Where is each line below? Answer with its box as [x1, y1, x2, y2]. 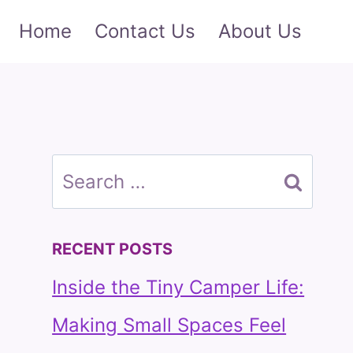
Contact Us [94, 20, 195, 43]
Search [51, 161, 114, 184]
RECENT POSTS [52, 240, 173, 259]
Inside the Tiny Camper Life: [52, 276, 305, 299]
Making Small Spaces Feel [52, 314, 287, 337]
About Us [217, 20, 302, 43]
